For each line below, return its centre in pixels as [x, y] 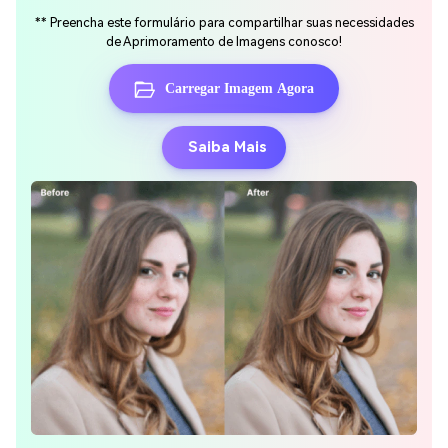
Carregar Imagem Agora [239, 88]
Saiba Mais [227, 147]
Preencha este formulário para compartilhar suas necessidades [231, 23]
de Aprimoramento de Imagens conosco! [224, 42]
